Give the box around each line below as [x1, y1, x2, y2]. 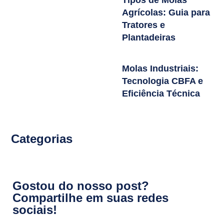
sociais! [12, 202, 57, 216]
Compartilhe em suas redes [12, 190, 168, 204]
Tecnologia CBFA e [122, 75, 203, 86]
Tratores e [122, 19, 165, 30]
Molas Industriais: [122, 63, 198, 73]
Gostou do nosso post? [12, 178, 149, 192]
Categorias [11, 131, 72, 145]
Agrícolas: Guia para [122, 7, 210, 17]
